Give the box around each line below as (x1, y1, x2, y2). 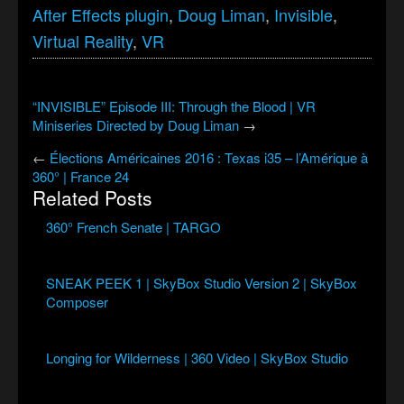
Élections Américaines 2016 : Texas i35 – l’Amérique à (50, 148, 368, 168)
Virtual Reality (32, 29, 133, 53)
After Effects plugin (32, 3, 169, 27)
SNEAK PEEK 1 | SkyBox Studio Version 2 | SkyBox (46, 273, 357, 293)
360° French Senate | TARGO (46, 217, 221, 237)
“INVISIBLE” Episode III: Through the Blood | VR (32, 96, 316, 116)
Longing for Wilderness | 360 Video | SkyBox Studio (46, 348, 348, 368)
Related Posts (32, 184, 152, 212)
